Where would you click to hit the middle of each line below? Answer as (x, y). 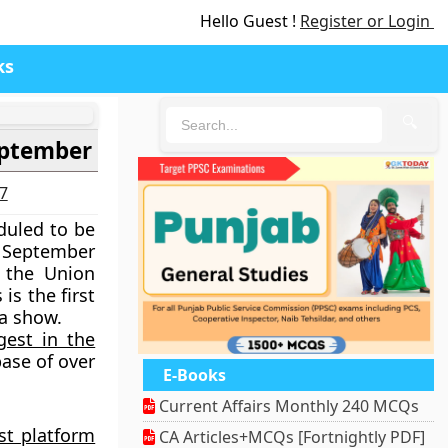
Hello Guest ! (250, 21)
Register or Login (367, 21)
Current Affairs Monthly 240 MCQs (287, 406)
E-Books (195, 375)
